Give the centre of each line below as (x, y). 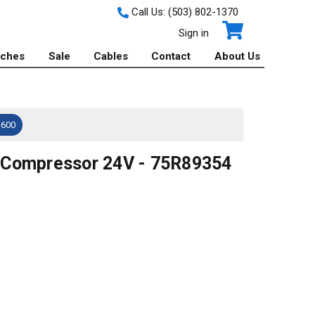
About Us (237, 56)
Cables (111, 56)
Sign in (193, 33)
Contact (171, 56)
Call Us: (148, 12)
